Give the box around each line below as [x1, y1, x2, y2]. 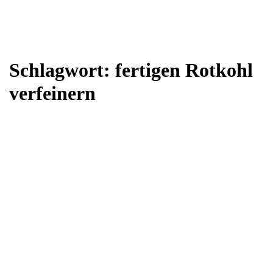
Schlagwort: [9, 59, 115, 82]
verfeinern [9, 82, 96, 105]
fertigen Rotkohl [115, 59, 253, 82]
